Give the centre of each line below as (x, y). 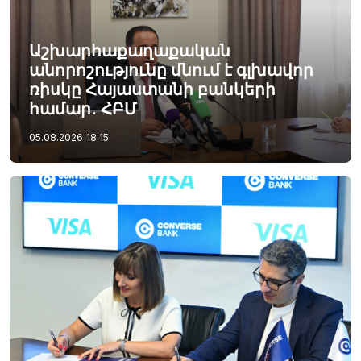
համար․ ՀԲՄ (83, 108)
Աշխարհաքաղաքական (130, 50)
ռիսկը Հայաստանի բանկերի (152, 89)
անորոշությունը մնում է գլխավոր (171, 70)
